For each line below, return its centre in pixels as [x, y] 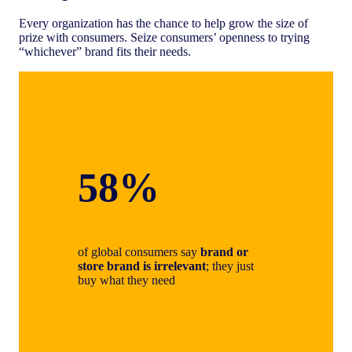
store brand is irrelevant [142, 266]
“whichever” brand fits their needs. [106, 52]
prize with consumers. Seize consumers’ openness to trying [164, 38]
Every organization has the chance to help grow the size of [163, 24]
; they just [230, 266]
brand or [224, 251]
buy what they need [126, 280]
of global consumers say [139, 251]
